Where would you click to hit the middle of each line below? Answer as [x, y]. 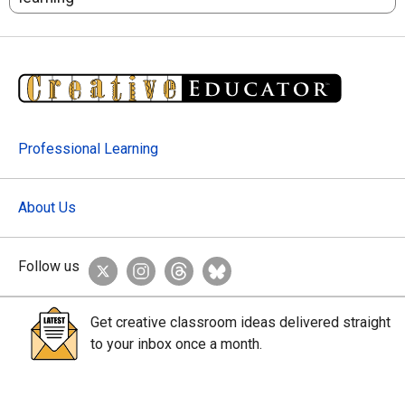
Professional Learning [88, 149]
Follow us [49, 267]
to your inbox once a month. [176, 344]
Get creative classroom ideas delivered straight [240, 323]
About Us [47, 208]
